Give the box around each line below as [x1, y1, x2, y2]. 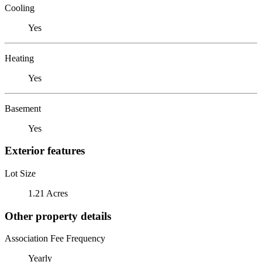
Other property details [5, 209, 111, 222]
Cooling [5, 2, 35, 13]
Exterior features [5, 144, 85, 157]
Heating [5, 53, 34, 63]
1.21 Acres [28, 188, 68, 198]
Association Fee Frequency [5, 233, 105, 244]
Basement [5, 103, 41, 113]
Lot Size [5, 168, 36, 178]
